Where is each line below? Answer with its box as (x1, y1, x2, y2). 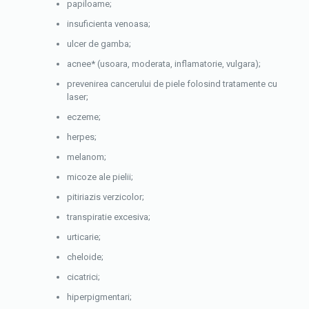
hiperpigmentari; (67, 292, 132, 302)
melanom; (67, 152, 107, 162)
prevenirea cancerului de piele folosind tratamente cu (67, 79, 278, 89)
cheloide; (67, 252, 104, 262)
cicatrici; (67, 272, 101, 282)
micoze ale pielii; (67, 172, 134, 182)
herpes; (67, 132, 97, 142)
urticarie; (67, 232, 101, 242)
